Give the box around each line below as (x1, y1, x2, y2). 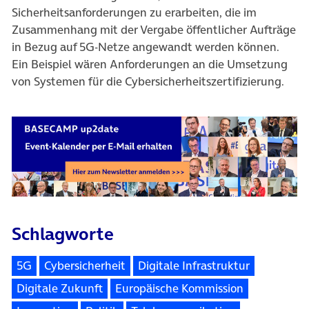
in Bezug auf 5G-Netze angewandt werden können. (12, 39, 279, 56)
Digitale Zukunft (17, 280, 103, 297)
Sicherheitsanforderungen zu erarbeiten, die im (12, 4, 257, 21)
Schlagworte (12, 221, 114, 247)
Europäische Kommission (115, 280, 243, 297)
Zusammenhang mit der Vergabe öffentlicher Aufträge (12, 21, 296, 39)
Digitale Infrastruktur (138, 257, 250, 275)
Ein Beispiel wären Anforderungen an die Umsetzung (12, 56, 288, 73)
